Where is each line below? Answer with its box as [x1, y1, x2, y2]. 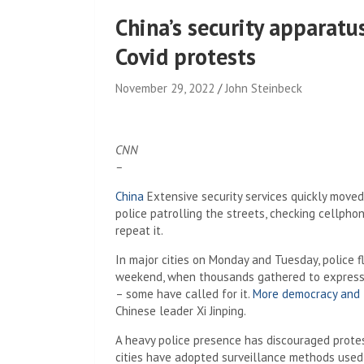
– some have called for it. [115, 286, 253, 301]
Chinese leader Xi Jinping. [115, 303, 246, 318]
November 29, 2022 [115, 80, 214, 96]
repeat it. [115, 223, 163, 238]
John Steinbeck [225, 80, 302, 96]
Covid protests [115, 41, 256, 71]
